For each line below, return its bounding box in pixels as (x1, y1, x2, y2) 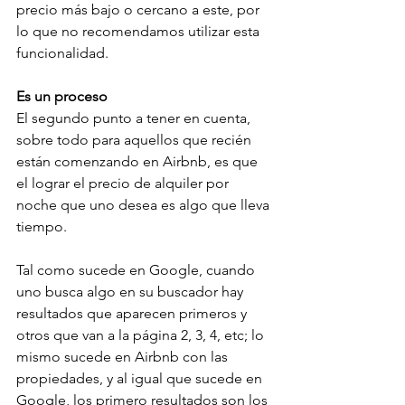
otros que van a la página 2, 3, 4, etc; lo (16, 326, 268, 344)
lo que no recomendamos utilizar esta (16, 23, 263, 41)
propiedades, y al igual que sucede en (16, 370, 266, 388)
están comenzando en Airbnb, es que (16, 153, 261, 171)
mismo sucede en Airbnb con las (16, 348, 231, 366)
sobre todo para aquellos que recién (16, 131, 255, 149)
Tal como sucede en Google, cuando (16, 261, 259, 279)
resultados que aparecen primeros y (16, 305, 250, 323)
